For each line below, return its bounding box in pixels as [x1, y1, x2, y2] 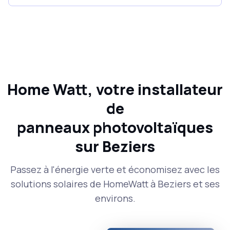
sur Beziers [75, 136, 155, 157]
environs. [94, 192, 136, 205]
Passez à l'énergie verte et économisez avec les [10, 163, 220, 176]
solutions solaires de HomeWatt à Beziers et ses [10, 178, 220, 190]
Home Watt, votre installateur [7, 79, 223, 100]
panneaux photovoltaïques [17, 117, 213, 138]
